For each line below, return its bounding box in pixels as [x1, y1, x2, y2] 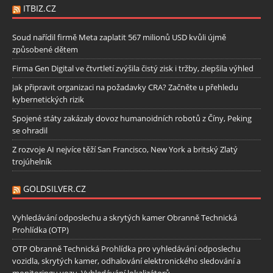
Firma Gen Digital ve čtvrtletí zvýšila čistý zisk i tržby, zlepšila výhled [12, 62, 253, 74]
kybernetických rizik [12, 93, 84, 105]
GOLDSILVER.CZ [23, 182, 86, 194]
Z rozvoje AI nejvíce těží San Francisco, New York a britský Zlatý [12, 143, 238, 155]
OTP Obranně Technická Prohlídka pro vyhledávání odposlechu [12, 243, 241, 254]
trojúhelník [12, 155, 52, 167]
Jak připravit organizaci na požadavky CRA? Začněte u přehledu [12, 81, 238, 93]
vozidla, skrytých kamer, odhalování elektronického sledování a [12, 255, 241, 266]
